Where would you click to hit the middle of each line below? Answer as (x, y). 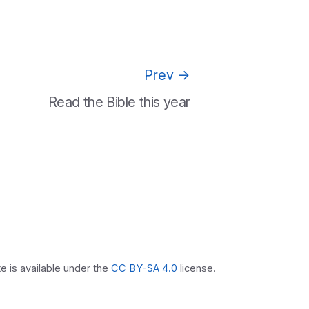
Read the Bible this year (119, 102)
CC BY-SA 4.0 (144, 269)
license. (197, 269)
